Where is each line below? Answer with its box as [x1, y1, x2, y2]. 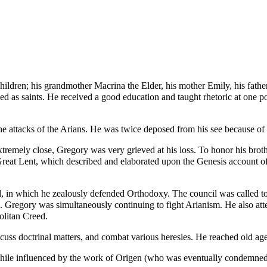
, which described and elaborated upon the [36, 156, 197, 166]
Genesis [197, 156, 226, 166]
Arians [60, 123, 85, 134]
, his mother [161, 80, 207, 91]
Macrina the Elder [94, 80, 161, 91]
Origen [116, 252, 142, 263]
